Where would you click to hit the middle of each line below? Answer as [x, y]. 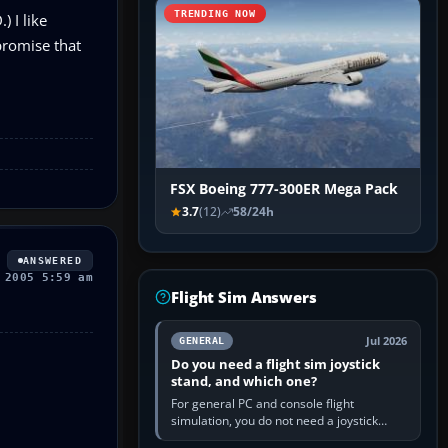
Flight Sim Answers [244, 297]
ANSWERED [52, 260]
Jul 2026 [386, 341]
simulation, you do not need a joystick [274, 421]
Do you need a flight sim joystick [275, 364]
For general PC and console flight [262, 404]
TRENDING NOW [215, 14]
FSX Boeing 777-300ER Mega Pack [284, 189]
